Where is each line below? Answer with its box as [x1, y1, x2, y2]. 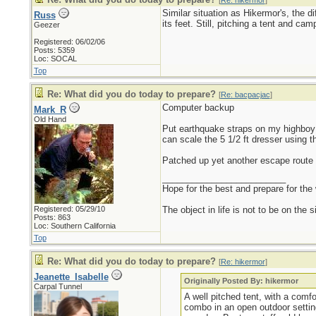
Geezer [33, 20, 60, 29]
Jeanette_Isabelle [33, 272, 109, 282]
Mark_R [33, 104, 66, 115]
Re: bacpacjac [220, 90, 270, 99]
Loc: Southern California [33, 221, 116, 230]
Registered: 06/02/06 [33, 37, 105, 46]
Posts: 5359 [33, 46, 75, 54]
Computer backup [162, 102, 234, 113]
